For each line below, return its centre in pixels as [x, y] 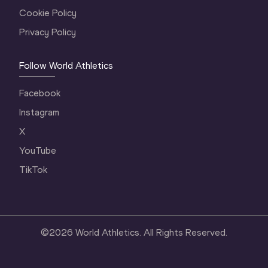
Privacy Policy [48, 32]
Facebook [40, 93]
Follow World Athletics [66, 66]
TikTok [33, 170]
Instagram [39, 112]
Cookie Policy [48, 13]
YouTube [38, 151]
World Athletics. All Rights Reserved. [151, 233]
